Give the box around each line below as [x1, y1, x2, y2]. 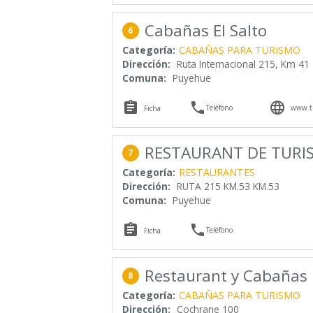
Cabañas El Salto [144, 19, 267, 41]
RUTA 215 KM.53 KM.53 [176, 180, 279, 194]
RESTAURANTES [178, 166, 255, 180]
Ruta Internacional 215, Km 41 [176, 57, 310, 71]
